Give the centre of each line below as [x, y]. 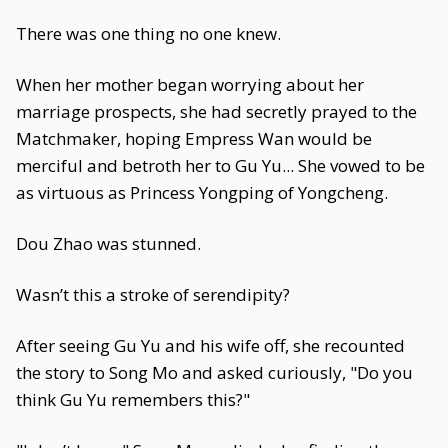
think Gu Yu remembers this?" [133, 399]
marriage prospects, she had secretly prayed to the [216, 111]
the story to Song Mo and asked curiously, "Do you [214, 372]
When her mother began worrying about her [190, 84]
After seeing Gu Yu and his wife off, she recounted [210, 345]
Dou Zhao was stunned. [108, 243]
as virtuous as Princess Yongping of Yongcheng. [202, 192]
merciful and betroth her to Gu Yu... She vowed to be [220, 165]
